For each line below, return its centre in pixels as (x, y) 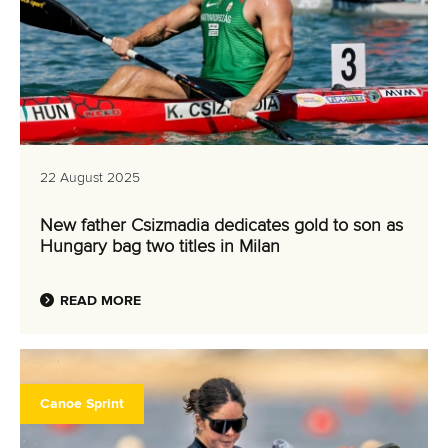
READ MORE (100, 301)
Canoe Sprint (82, 404)
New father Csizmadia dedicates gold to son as (221, 226)
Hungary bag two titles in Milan (160, 247)
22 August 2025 (90, 178)
